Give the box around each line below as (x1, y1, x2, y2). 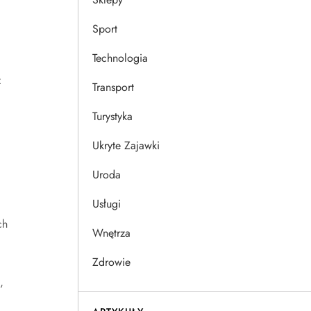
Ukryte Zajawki (92, 137, 160, 153)
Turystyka (92, 108, 133, 124)
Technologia (92, 50, 148, 66)
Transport (92, 79, 134, 95)
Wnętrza (92, 225, 131, 241)
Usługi (92, 196, 121, 212)
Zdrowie (92, 254, 131, 270)
